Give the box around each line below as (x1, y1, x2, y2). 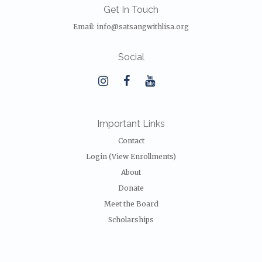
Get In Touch (104, 4, 158, 15)
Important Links (97, 118, 165, 129)
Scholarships (108, 215, 154, 224)
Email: (73, 22, 96, 31)
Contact (118, 136, 144, 145)
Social (118, 51, 144, 63)
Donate (118, 184, 144, 192)
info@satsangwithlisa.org (96, 22, 189, 31)
